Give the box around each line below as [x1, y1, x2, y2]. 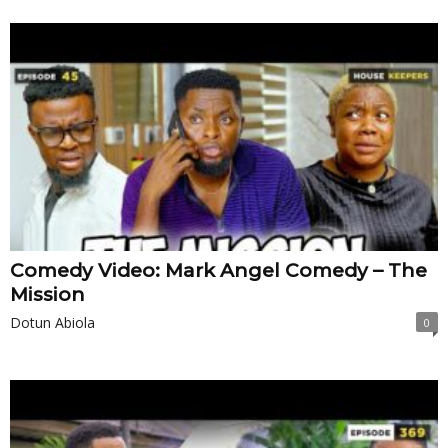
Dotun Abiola [10, 312, 95, 332]
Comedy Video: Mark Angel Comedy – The [10, 258, 427, 282]
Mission [10, 282, 85, 306]
